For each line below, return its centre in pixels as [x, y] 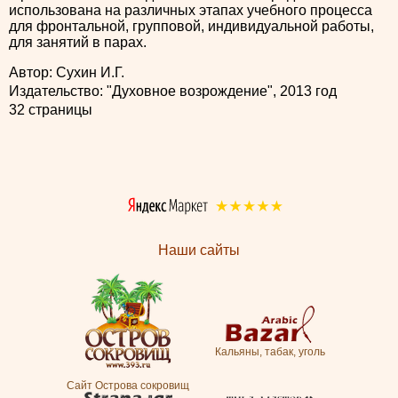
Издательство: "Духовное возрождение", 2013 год [173, 92]
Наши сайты [199, 251]
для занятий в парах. [78, 43]
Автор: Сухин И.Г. [67, 73]
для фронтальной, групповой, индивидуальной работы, [191, 27]
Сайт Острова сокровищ [128, 386]
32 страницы [51, 110]
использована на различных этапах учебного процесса [191, 11]
